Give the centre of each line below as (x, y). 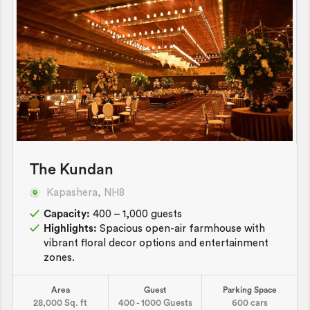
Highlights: (70, 228)
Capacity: (67, 214)
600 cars (249, 302)
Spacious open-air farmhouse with (181, 228)
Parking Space (249, 290)
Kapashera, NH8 (85, 192)
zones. (59, 257)
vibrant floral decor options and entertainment (156, 243)
